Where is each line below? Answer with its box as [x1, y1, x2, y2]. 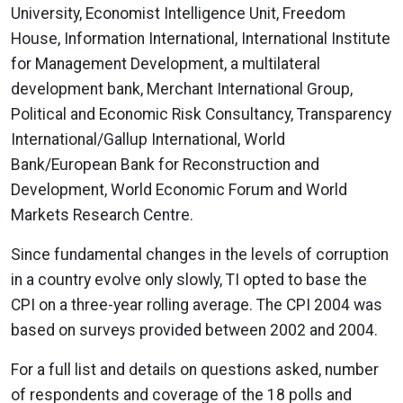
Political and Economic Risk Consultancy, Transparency [11, 105, 391, 123]
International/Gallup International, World [11, 130, 285, 148]
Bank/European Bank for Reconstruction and [11, 156, 319, 174]
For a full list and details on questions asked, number [11, 361, 379, 379]
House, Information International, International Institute [11, 30, 390, 48]
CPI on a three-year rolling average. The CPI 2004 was [11, 296, 382, 314]
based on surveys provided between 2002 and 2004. [11, 321, 378, 339]
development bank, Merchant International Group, [11, 80, 353, 98]
